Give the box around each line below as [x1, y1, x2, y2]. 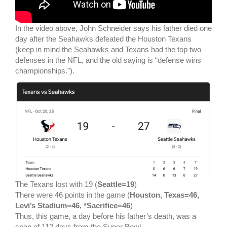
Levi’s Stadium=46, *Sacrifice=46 [15, 201, 130, 210]
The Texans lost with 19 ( [15, 180, 97, 189]
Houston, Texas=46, [130, 191, 199, 200]
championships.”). [15, 66, 74, 75]
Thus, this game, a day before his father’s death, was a [15, 212, 196, 221]
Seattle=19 [97, 180, 134, 189]
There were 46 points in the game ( [15, 191, 130, 200]
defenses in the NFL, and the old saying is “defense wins [15, 56, 201, 65]
